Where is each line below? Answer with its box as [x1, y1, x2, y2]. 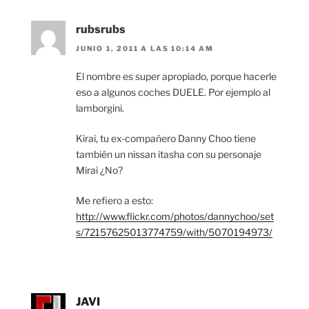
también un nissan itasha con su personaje [76, 148, 261, 161]
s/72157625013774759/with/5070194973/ [76, 226, 272, 239]
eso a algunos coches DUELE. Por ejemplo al [76, 86, 270, 99]
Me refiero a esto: [76, 195, 153, 207]
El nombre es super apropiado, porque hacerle [76, 70, 277, 83]
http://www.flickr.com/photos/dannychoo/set [76, 210, 274, 223]
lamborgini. [76, 102, 124, 114]
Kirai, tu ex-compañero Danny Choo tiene [76, 132, 256, 145]
